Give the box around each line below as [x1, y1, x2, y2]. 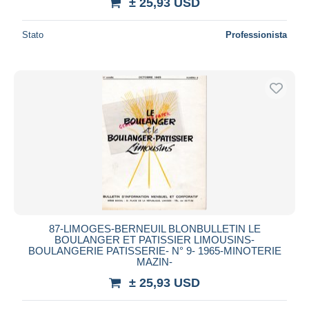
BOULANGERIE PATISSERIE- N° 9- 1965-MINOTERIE [28, 244, 281, 257]
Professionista [226, 29, 287, 40]
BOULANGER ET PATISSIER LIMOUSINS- [54, 233, 255, 246]
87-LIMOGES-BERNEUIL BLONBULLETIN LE [48, 222, 261, 235]
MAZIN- [137, 255, 172, 268]
